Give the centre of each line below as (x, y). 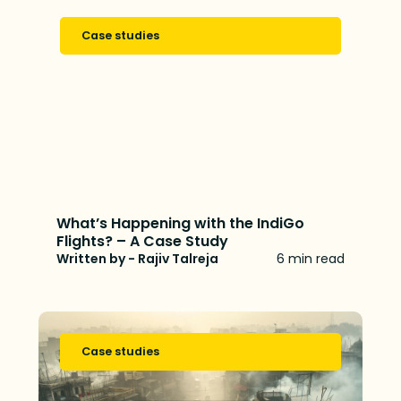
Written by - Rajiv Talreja (138, 258)
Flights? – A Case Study (143, 241)
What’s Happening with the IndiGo (181, 223)
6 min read (310, 258)
